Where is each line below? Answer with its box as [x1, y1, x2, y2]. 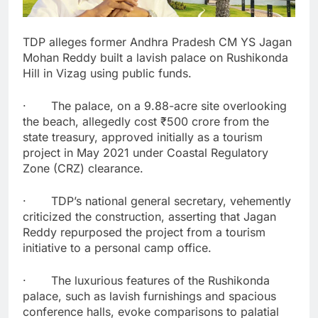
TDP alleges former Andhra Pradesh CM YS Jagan [23, 34, 292, 49]
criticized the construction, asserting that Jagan [23, 209, 276, 224]
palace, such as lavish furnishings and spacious [23, 288, 276, 303]
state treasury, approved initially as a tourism [23, 129, 263, 144]
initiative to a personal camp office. [23, 240, 212, 255]
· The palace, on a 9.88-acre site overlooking [23, 98, 287, 113]
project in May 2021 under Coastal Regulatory [23, 145, 268, 160]
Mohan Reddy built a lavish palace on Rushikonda [23, 50, 288, 65]
